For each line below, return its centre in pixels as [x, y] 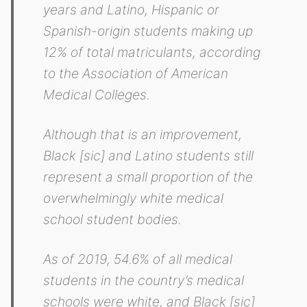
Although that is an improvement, [143, 134]
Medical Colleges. [97, 94]
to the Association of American [136, 73]
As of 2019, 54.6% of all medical [138, 259]
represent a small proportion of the [148, 176]
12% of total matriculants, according [152, 52]
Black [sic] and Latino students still [149, 155]
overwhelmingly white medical [134, 198]
